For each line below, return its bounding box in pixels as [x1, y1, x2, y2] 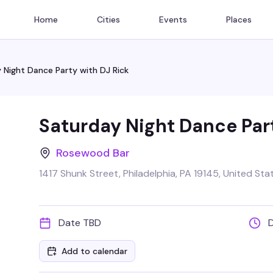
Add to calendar [62, 246, 127, 257]
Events [159, 14, 187, 25]
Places [226, 14, 252, 25]
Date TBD [58, 216, 101, 229]
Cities [97, 14, 120, 25]
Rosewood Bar [56, 146, 130, 160]
